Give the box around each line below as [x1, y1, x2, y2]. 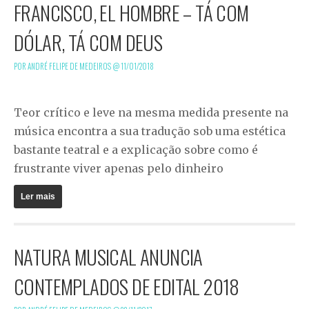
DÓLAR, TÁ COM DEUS [14, 27, 163, 57]
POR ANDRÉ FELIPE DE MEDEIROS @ [14, 60, 121, 72]
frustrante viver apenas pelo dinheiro [14, 161, 223, 175]
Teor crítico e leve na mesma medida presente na [14, 105, 288, 119]
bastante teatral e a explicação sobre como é [14, 142, 258, 157]
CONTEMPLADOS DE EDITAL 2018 [14, 271, 239, 301]
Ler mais [21, 191, 55, 201]
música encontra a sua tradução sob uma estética [14, 123, 286, 138]
